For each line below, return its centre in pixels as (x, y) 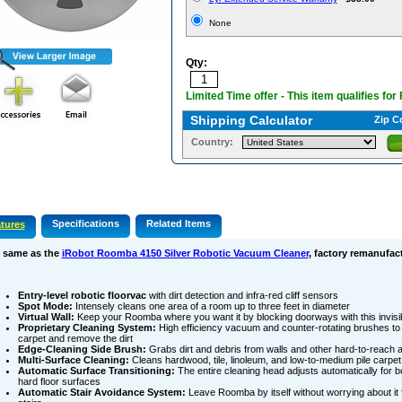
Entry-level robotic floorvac (82, 296)
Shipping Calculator (251, 121)
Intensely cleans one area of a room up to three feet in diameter (211, 306)
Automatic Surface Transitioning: (96, 371)
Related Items (178, 224)
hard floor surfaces (59, 382)
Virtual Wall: (46, 317)
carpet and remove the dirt (75, 339)
